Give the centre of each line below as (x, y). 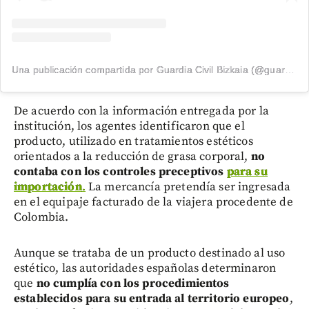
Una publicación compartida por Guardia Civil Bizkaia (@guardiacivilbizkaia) (289, 70)
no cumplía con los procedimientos (133, 284)
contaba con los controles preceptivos (120, 172)
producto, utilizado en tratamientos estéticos (133, 142)
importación (48, 187)
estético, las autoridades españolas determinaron (145, 269)
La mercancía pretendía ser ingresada (188, 187)
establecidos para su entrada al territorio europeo (152, 299)
